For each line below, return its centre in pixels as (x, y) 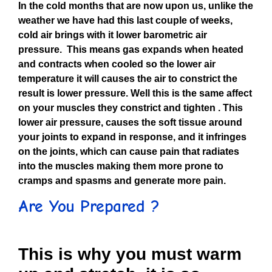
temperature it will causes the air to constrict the (128, 79)
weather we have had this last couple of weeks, (125, 20)
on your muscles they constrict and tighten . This (131, 108)
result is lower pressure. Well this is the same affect (135, 93)
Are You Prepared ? (89, 206)
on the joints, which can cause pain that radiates (129, 151)
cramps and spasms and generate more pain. (122, 181)
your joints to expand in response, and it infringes (132, 137)
